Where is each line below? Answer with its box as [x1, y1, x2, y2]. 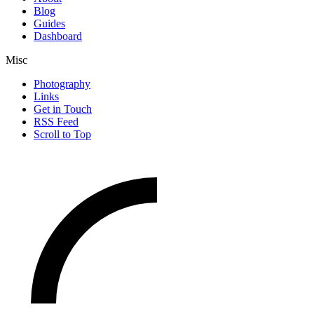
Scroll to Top [34, 128, 91, 140]
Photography [34, 77, 90, 90]
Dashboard [34, 29, 82, 42]
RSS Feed [34, 115, 78, 128]
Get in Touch [34, 102, 92, 115]
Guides [34, 17, 65, 29]
